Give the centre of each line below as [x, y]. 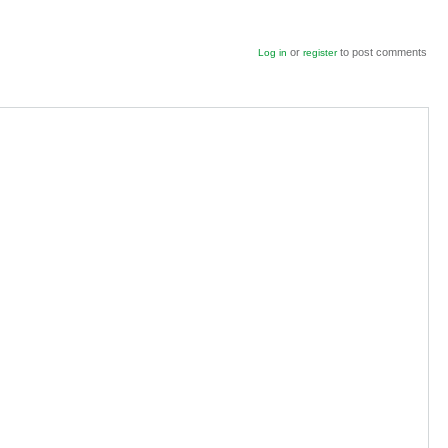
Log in [273, 53]
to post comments [382, 52]
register [320, 53]
